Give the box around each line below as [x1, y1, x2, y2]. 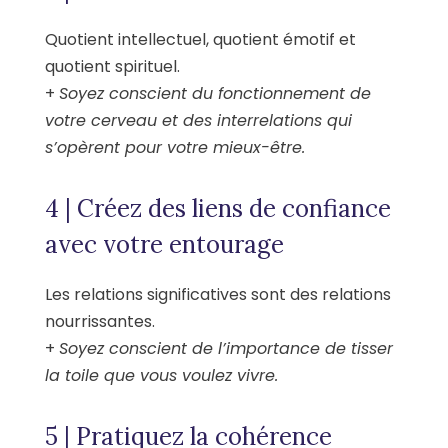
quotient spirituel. [45, 55, 180, 79]
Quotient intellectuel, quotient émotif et [45, 28, 356, 52]
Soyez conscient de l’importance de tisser [59, 337, 393, 361]
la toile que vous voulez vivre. [45, 364, 278, 388]
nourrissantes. [45, 310, 155, 334]
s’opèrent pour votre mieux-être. [45, 136, 305, 160]
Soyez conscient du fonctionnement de [59, 82, 371, 106]
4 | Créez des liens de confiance [45, 193, 391, 225]
